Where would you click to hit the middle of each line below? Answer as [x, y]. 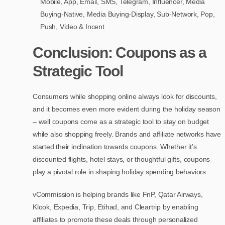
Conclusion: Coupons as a [120, 53]
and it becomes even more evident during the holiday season [127, 109]
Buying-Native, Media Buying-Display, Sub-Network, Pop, [128, 14]
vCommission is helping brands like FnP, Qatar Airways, [118, 195]
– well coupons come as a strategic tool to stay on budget [121, 122]
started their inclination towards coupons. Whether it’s [115, 147]
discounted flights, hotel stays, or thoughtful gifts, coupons [122, 159]
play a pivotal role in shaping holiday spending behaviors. [120, 172]
